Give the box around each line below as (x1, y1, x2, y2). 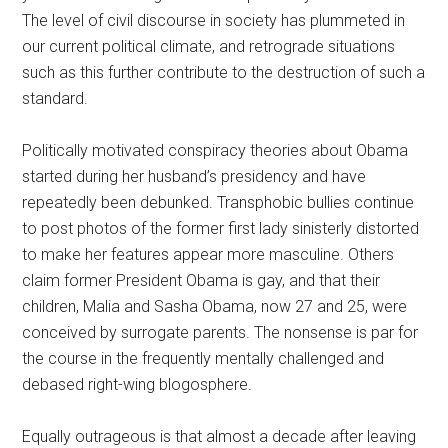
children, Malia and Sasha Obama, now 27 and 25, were (22, 296, 408, 316)
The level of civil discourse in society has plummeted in (22, 10, 406, 30)
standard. (22, 88, 89, 108)
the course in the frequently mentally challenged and (22, 348, 385, 368)
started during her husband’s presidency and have (22, 166, 367, 186)
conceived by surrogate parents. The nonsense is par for (22, 322, 419, 342)
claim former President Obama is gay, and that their (22, 270, 381, 290)
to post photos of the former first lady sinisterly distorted (22, 218, 420, 238)
